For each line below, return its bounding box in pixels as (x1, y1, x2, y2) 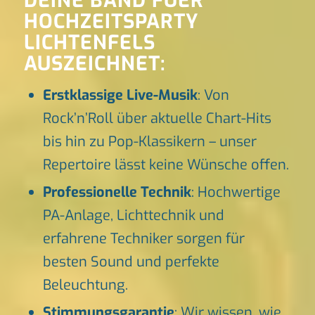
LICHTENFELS (23, 30, 155, 56)
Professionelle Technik (42, 183, 191, 202)
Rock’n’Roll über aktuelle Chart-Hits (42, 109, 271, 129)
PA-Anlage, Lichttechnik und (42, 206, 224, 226)
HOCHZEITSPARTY (23, 8, 199, 35)
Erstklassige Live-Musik (42, 86, 198, 105)
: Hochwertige (191, 183, 281, 202)
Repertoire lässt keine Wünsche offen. (42, 155, 289, 175)
